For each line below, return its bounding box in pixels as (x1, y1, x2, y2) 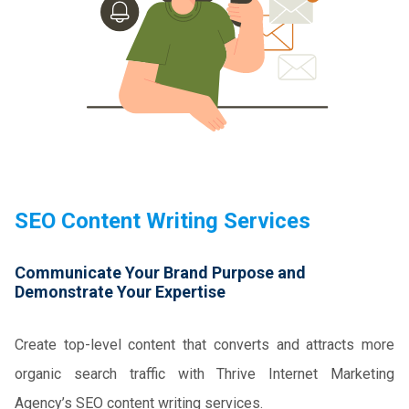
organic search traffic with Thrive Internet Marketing (15, 365, 394, 383)
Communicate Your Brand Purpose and (15, 263, 306, 282)
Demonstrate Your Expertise (15, 282, 225, 301)
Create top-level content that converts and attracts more (15, 336, 394, 353)
